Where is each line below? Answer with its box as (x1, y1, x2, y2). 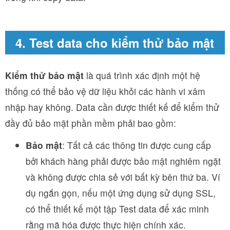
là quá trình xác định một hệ (84, 69, 200, 82)
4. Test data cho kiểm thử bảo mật (15, 34, 214, 52)
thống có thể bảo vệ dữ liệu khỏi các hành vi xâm (5, 85, 205, 98)
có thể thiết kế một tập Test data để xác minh (26, 202, 209, 216)
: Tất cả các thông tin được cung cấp (62, 139, 211, 152)
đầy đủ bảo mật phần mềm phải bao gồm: (5, 117, 176, 130)
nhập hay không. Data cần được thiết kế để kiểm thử (5, 101, 219, 114)
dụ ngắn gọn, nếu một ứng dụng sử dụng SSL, (26, 186, 216, 200)
